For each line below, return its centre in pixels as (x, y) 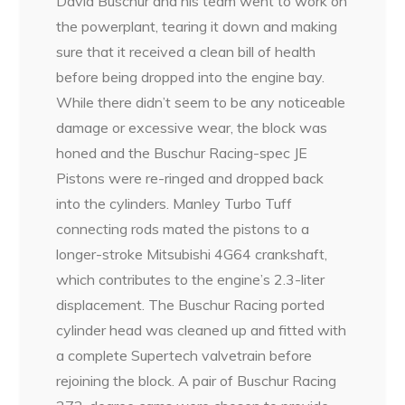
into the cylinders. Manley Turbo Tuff (174, 204)
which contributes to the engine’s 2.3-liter (191, 280)
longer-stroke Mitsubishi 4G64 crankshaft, (192, 254)
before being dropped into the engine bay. (191, 77)
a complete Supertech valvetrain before (184, 356)
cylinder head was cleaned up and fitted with (202, 330)
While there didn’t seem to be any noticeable (201, 103)
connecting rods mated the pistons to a (183, 229)
